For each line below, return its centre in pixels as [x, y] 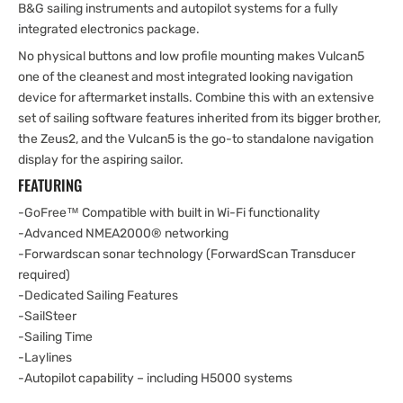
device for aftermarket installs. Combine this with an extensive [196, 98]
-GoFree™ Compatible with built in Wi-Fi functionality [169, 212]
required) [44, 274]
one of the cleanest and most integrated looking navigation [185, 77]
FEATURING [50, 185]
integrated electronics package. [109, 30]
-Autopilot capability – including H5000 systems [155, 378]
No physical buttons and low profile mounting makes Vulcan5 [191, 57]
